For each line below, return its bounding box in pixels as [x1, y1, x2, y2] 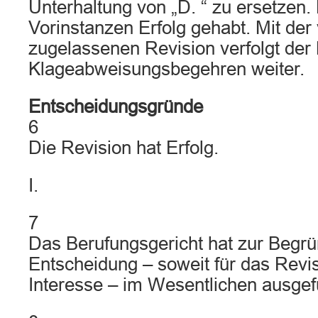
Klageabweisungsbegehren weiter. [28, 59, 305, 79]
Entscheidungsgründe [28, 97, 203, 116]
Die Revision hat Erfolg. [28, 138, 219, 158]
